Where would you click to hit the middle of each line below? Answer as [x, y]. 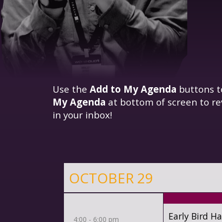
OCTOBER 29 [111, 178]
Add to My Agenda [133, 89]
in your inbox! [82, 114]
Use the [71, 89]
